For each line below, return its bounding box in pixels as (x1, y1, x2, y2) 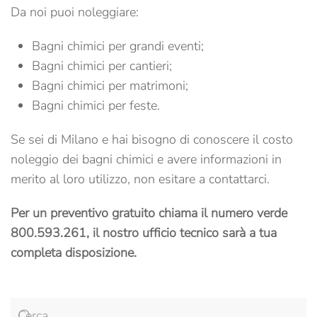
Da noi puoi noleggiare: (11, 4, 139, 21)
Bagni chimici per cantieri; (32, 57, 172, 74)
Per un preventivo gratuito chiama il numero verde (11, 204, 287, 221)
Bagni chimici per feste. (32, 97, 160, 114)
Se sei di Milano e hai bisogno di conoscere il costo (11, 131, 293, 148)
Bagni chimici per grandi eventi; (32, 38, 204, 54)
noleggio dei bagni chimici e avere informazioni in (11, 151, 282, 168)
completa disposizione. (11, 244, 137, 261)
